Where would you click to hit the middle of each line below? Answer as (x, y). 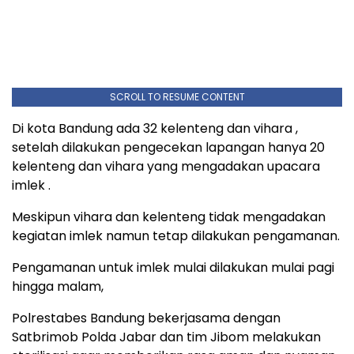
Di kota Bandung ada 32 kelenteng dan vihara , (155, 128)
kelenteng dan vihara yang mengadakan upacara (166, 166)
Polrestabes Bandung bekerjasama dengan (146, 318)
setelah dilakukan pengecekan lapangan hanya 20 (168, 147)
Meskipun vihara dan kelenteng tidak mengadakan (169, 217)
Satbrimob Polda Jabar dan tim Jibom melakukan (166, 337)
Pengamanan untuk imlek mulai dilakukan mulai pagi (173, 267)
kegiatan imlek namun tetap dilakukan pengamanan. (176, 235)
